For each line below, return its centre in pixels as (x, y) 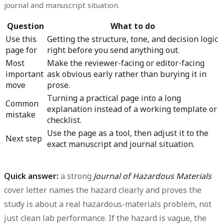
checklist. (64, 120)
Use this (21, 39)
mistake (20, 115)
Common (22, 104)
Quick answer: (31, 176)
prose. (58, 85)
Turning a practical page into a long (114, 98)
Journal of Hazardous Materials (152, 176)
